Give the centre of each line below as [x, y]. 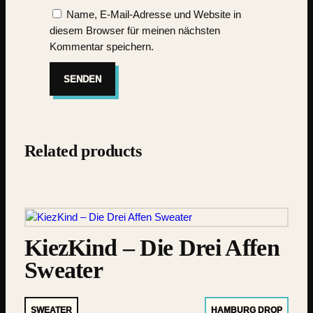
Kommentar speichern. [101, 47]
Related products [83, 151]
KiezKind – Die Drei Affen [152, 247]
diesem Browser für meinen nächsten [134, 31]
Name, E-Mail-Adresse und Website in [153, 15]
